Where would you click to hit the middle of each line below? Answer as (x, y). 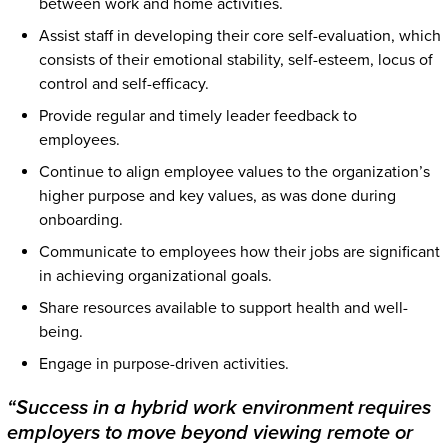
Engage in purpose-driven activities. (163, 363)
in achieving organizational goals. (155, 275)
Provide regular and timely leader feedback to (197, 115)
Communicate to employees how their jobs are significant (239, 251)
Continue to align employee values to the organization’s (234, 171)
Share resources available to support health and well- (223, 307)
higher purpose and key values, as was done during (217, 195)
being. (60, 331)
